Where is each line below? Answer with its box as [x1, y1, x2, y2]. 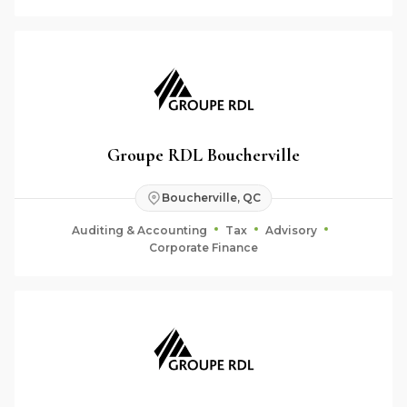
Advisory [265, 223, 317, 237]
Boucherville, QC [161, 191, 261, 204]
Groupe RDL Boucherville [107, 144, 300, 166]
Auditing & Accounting [72, 223, 207, 237]
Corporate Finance [149, 240, 258, 254]
